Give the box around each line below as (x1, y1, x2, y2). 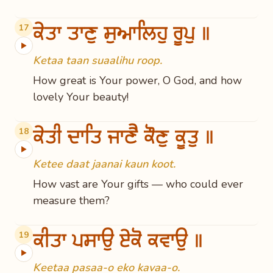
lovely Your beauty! (33, 90, 129, 104)
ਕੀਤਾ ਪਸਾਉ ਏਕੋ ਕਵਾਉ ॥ (33, 227, 206, 253)
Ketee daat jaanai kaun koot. (33, 157, 175, 171)
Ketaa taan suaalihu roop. (33, 53, 162, 68)
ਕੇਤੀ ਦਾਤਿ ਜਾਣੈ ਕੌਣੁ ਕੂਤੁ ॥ (33, 123, 217, 150)
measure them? (33, 193, 110, 208)
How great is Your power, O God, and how (33, 73, 242, 88)
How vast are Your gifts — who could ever (33, 177, 243, 191)
